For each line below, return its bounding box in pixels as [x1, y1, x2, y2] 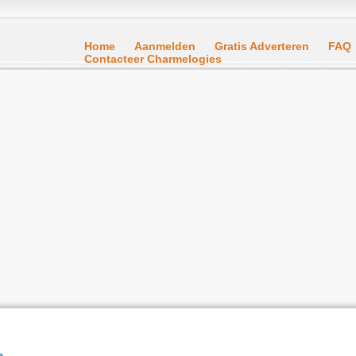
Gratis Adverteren [215, 40, 309, 52]
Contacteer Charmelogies [84, 52, 222, 65]
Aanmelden [134, 40, 195, 52]
